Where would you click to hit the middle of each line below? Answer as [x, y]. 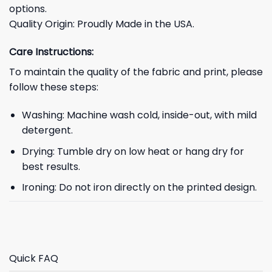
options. [28, 9]
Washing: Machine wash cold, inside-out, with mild [139, 115]
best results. [51, 166]
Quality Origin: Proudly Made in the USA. [102, 24]
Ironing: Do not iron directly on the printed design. [139, 188]
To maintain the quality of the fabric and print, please [136, 72]
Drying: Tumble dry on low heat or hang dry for [133, 151]
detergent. [47, 130]
